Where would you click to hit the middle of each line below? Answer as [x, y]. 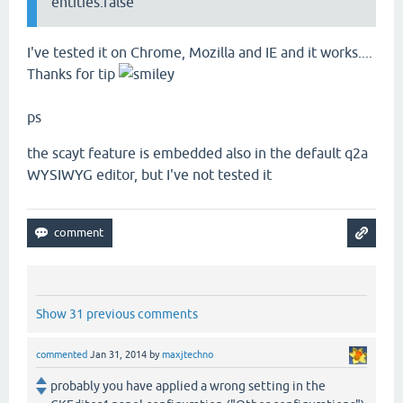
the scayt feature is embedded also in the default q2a [197, 153]
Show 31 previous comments [117, 314]
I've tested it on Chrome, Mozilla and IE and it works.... [200, 53]
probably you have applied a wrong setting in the [188, 386]
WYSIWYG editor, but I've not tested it [149, 175]
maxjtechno [188, 355]
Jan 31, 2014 [118, 355]
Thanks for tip [73, 74]
